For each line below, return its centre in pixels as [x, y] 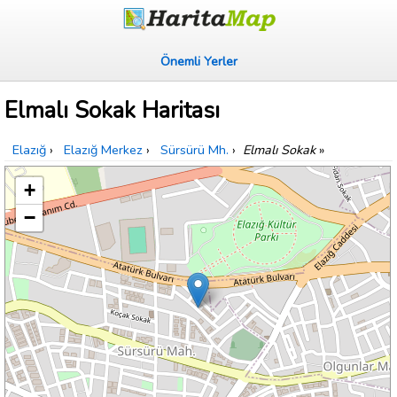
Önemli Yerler [198, 61]
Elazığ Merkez [103, 150]
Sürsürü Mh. [195, 150]
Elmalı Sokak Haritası [112, 111]
